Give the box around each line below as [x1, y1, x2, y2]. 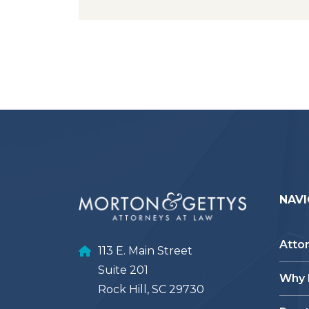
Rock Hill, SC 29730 [98, 282, 204, 296]
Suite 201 [98, 263, 148, 277]
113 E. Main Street [98, 243, 192, 257]
